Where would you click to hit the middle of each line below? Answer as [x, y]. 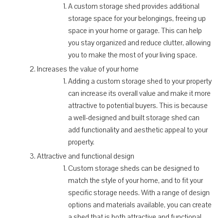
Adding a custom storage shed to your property [140, 81]
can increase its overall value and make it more [139, 93]
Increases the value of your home [88, 69]
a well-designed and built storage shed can [134, 118]
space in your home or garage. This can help [135, 30]
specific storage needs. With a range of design [139, 192]
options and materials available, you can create [140, 205]
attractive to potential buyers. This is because [138, 105]
